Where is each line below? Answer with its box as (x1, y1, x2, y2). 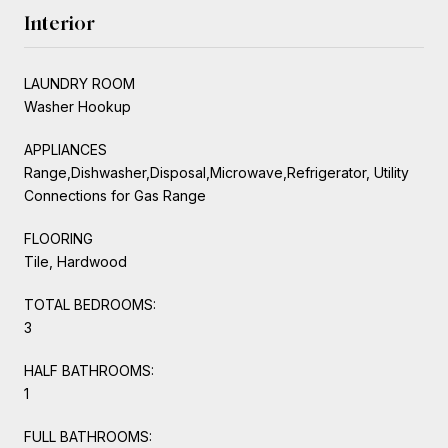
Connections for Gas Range (24, 186, 206, 204)
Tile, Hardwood (24, 252, 127, 270)
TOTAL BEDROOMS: (24, 295, 156, 313)
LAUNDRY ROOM (24, 74, 135, 92)
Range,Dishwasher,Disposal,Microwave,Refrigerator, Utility (24, 163, 409, 181)
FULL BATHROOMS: (24, 427, 152, 445)
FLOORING (24, 229, 93, 247)
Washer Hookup (24, 97, 131, 115)
